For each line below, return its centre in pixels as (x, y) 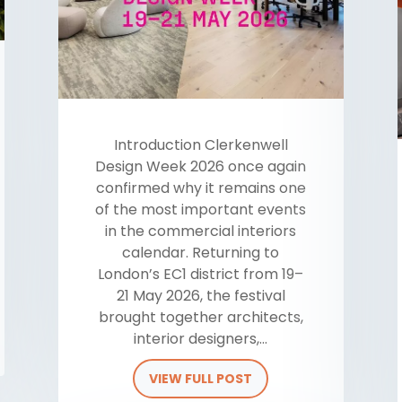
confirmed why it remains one (201, 188)
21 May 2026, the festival (201, 296)
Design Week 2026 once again (201, 167)
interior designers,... (201, 339)
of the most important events (201, 210)
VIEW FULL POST (201, 379)
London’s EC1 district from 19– (201, 275)
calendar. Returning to (201, 253)
